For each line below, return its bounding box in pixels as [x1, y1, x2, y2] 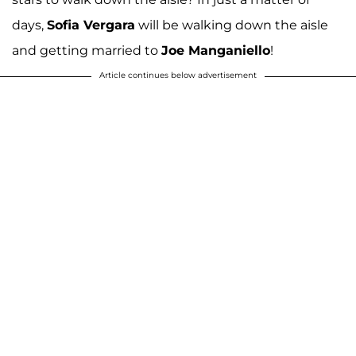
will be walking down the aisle [135, 17, 328, 33]
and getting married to [12, 43, 161, 59]
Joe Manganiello [161, 43, 270, 59]
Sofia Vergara [47, 17, 135, 33]
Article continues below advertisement [99, 70, 257, 81]
